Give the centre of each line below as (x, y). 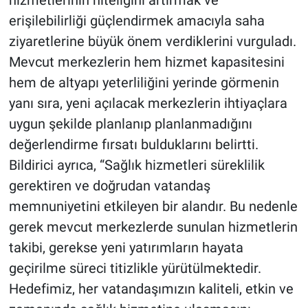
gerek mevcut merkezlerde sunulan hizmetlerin (153, 227)
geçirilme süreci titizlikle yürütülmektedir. (135, 268)
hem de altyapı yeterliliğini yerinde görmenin (144, 82)
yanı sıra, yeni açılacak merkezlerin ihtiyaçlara (148, 103)
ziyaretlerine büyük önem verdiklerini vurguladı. (152, 41)
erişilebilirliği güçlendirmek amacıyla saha (136, 20)
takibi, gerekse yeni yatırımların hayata (126, 247)
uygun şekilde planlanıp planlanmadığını (130, 123)
